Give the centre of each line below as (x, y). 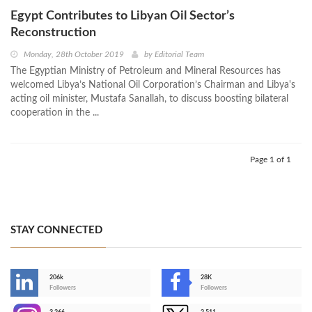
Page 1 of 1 (271, 160)
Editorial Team (179, 55)
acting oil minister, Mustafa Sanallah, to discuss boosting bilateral (149, 99)
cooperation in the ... (55, 113)
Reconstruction (53, 33)
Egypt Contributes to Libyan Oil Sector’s (123, 16)
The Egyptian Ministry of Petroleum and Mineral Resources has (146, 71)
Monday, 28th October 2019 (74, 55)
